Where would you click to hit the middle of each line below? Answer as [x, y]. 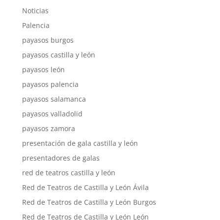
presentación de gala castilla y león [80, 143]
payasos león [43, 69]
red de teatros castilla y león [69, 173]
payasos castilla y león [58, 55]
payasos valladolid [52, 114]
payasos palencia [50, 84]
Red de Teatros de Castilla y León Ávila [85, 187]
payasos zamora [48, 128]
